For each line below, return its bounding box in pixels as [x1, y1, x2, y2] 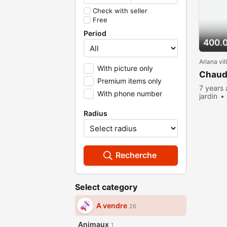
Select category [75, 182, 137, 192]
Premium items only [97, 77, 162, 85]
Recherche [115, 150, 157, 160]
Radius [84, 109, 107, 118]
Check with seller [93, 7, 147, 15]
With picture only [97, 64, 153, 72]
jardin [199, 91, 217, 100]
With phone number [97, 89, 162, 98]
